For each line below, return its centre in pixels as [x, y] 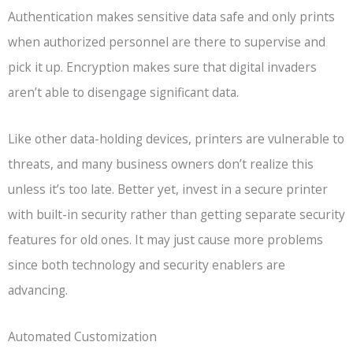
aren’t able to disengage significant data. [123, 92]
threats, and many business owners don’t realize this [161, 163]
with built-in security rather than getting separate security [176, 214]
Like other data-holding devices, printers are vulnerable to [176, 138]
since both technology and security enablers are [147, 264]
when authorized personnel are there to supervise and [167, 41]
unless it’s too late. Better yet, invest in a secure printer [168, 189]
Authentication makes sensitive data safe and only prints [171, 16]
